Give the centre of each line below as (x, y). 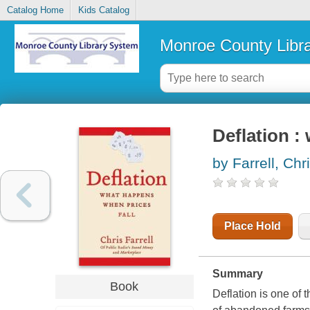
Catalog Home (35, 10)
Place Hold (252, 226)
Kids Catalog (103, 10)
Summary (237, 274)
